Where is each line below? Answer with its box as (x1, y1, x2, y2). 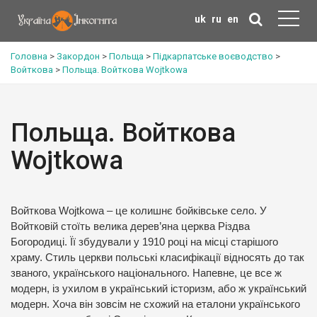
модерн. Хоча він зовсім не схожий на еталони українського (11, 299, 300, 310)
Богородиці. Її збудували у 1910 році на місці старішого (11, 236, 278, 248)
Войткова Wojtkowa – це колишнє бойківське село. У (11, 205, 267, 217)
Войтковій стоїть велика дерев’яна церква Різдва (11, 221, 250, 232)
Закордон (57, 51, 100, 62)
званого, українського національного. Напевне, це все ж (11, 267, 282, 279)
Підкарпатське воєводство (153, 51, 273, 62)
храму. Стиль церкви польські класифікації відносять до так (11, 252, 304, 263)
